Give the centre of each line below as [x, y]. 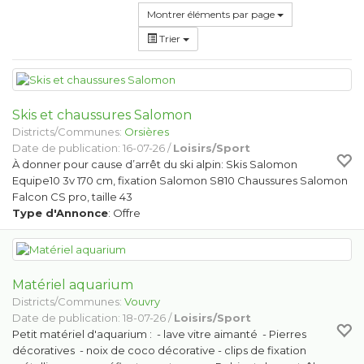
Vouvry [142, 301]
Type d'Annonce [60, 213]
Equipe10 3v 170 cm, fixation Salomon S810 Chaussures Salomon [180, 180]
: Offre [124, 213]
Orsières [147, 132]
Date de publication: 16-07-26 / [93, 148]
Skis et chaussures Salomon [102, 115]
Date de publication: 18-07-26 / [93, 318]
